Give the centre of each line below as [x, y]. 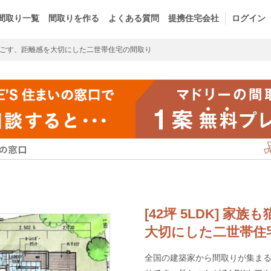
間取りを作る [74, 18]
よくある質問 [134, 18]
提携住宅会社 [194, 18]
